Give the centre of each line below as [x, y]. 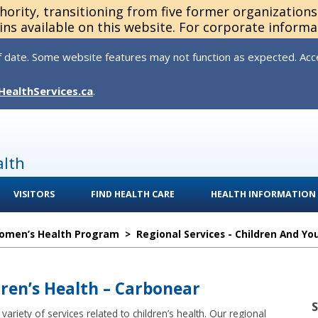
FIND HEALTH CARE [133, 194]
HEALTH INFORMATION [263, 194]
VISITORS [34, 194]
